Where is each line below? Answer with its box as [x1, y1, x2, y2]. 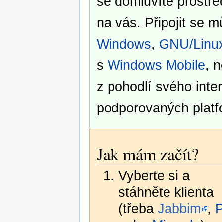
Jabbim [158, 201, 201, 217]
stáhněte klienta [118, 184, 214, 200]
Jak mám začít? [96, 142, 199, 166]
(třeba [118, 201, 158, 217]
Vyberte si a [118, 168, 190, 184]
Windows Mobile [107, 57, 205, 73]
